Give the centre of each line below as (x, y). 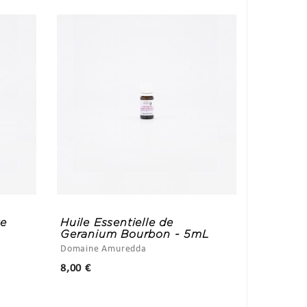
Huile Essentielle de (117, 222)
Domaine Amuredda (103, 249)
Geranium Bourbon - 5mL (135, 234)
